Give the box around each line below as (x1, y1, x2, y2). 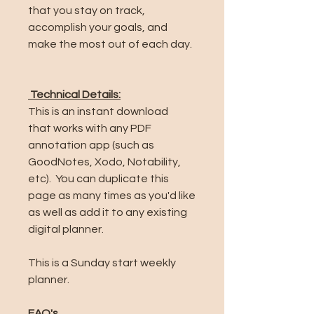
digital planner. (28, 224, 104, 235)
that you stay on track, (28, 5, 145, 16)
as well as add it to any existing (28, 207, 187, 218)
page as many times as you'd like (28, 190, 196, 201)
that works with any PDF (28, 123, 151, 134)
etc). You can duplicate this (28, 173, 169, 184)
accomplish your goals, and (28, 22, 168, 33)
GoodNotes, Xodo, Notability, (28, 156, 181, 168)
